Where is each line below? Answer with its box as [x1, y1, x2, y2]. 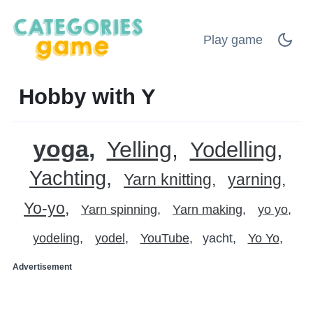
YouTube [140, 231, 189, 245]
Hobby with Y [19, 84, 156, 108]
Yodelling [189, 137, 277, 161]
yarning [228, 170, 282, 189]
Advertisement [13, 261, 72, 272]
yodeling [32, 231, 80, 245]
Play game [203, 32, 263, 47]
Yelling [106, 136, 172, 162]
